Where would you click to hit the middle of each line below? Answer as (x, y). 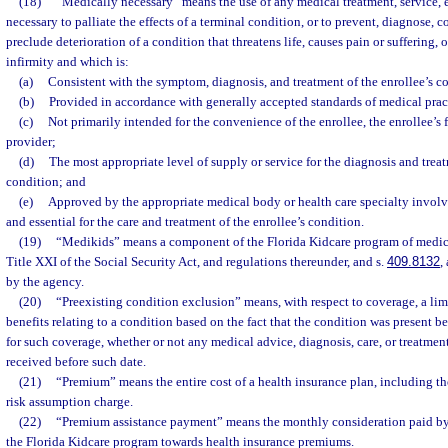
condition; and (46, 181)
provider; (31, 141)
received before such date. (76, 361)
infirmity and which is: (67, 61)
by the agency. (45, 281)
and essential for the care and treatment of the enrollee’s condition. (185, 221)
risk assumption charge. (69, 401)
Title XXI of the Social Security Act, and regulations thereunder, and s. (196, 261)
